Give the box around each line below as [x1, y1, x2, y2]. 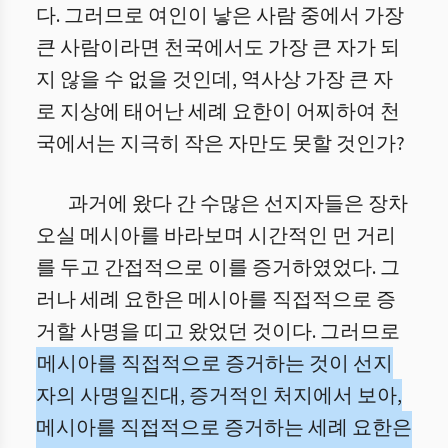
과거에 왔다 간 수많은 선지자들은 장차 [68, 190, 408, 218]
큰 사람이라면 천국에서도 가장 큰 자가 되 [36, 34, 400, 62]
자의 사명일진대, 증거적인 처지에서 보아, [36, 382, 402, 410]
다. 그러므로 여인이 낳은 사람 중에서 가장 [36, 2, 404, 30]
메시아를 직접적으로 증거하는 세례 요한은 [36, 414, 412, 442]
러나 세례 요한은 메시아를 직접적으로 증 [36, 286, 396, 314]
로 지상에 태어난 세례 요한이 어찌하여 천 [36, 98, 400, 126]
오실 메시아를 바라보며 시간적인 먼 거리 [36, 222, 396, 250]
